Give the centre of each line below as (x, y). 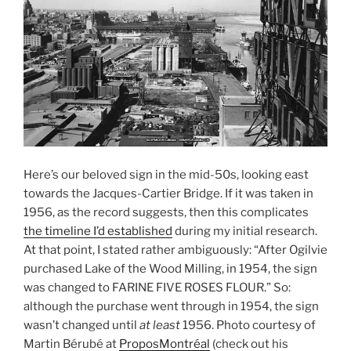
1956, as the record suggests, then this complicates (166, 212)
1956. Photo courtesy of (248, 325)
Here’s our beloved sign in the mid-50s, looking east (166, 174)
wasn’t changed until (81, 325)
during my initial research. (245, 231)
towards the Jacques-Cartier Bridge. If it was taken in (168, 193)
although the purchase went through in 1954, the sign (171, 306)
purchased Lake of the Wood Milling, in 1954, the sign (170, 268)
